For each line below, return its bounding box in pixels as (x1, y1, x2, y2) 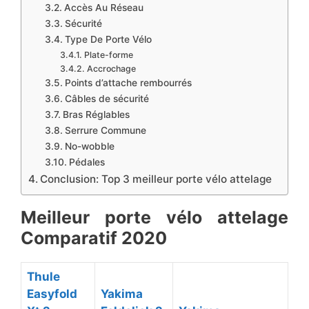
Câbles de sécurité (64, 92, 149, 104)
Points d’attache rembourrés (64, 77, 192, 88)
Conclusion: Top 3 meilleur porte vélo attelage (40, 172, 272, 186)
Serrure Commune (64, 124, 146, 136)
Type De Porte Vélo (64, 33, 152, 45)
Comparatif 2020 (21, 227, 167, 248)
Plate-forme (83, 49, 133, 60)
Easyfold (27, 286, 77, 301)
